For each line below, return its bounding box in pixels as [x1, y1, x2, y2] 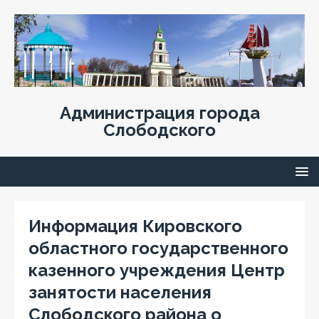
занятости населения [28, 282, 211, 303]
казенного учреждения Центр [28, 260, 285, 281]
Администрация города [59, 103, 260, 123]
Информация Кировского [28, 216, 242, 236]
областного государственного [28, 238, 288, 258]
